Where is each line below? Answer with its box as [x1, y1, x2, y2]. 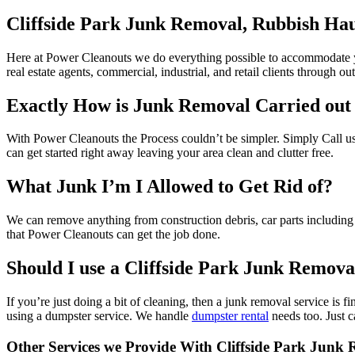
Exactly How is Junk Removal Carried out [6, 94, 351, 116]
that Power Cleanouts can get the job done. [6, 227, 220, 242]
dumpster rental [192, 309, 269, 323]
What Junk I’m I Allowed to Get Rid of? [6, 176, 333, 197]
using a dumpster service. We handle [6, 309, 192, 323]
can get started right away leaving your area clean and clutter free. [6, 146, 334, 160]
